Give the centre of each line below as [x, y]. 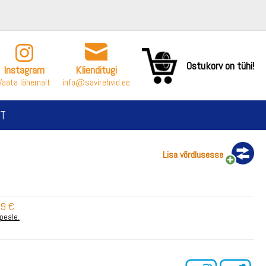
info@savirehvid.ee [96, 82]
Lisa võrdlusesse [193, 155]
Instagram [24, 70]
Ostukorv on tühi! [220, 65]
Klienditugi [96, 70]
